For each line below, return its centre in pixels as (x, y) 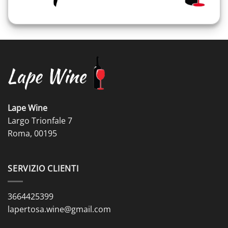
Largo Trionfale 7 (40, 120)
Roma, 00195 (32, 133)
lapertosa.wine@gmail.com (59, 209)
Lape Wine (27, 108)
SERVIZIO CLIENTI (43, 169)
